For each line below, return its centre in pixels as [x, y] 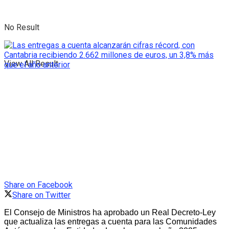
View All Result [31, 63]
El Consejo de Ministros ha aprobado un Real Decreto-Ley [110, 213]
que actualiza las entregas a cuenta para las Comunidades [110, 222]
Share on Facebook [38, 185]
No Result [22, 27]
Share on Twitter [41, 195]
